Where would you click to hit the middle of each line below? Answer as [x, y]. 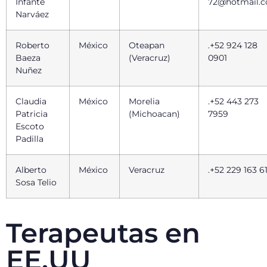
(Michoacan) [154, 114]
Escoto [30, 127]
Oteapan [147, 46]
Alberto [31, 170]
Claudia [31, 102]
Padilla [30, 139]
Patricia [32, 114]
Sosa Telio [37, 183]
